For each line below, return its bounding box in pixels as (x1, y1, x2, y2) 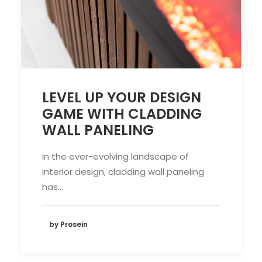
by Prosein (49, 219, 88, 230)
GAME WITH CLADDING (42, 104, 202, 123)
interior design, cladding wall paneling (42, 165, 204, 178)
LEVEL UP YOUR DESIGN (42, 87, 201, 107)
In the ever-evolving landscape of (42, 150, 189, 163)
